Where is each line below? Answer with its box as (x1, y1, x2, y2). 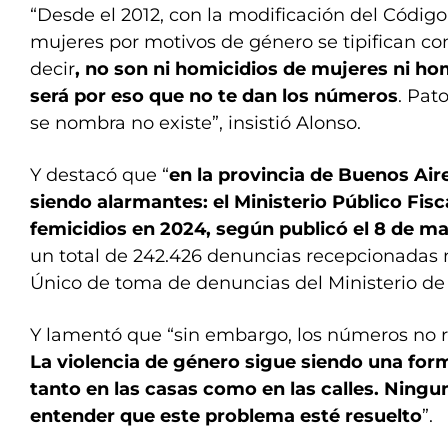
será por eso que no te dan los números (30, 85, 398, 107)
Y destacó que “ (30, 164, 169, 186)
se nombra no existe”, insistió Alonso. (30, 112, 361, 134)
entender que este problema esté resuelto (30, 405, 422, 427)
